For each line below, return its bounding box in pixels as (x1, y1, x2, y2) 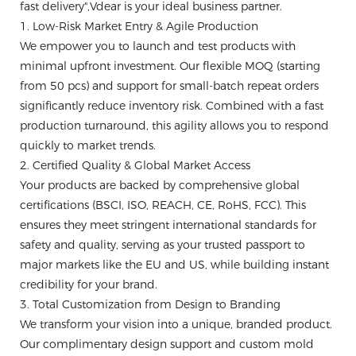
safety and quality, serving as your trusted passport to (20, 238, 305, 252)
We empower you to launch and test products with (20, 39, 296, 53)
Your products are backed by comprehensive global (20, 178, 300, 192)
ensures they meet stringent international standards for (20, 218, 316, 232)
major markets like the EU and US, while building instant (20, 257, 329, 272)
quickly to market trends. (20, 138, 156, 153)
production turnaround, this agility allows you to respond (20, 118, 329, 133)
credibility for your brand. (20, 277, 157, 292)
